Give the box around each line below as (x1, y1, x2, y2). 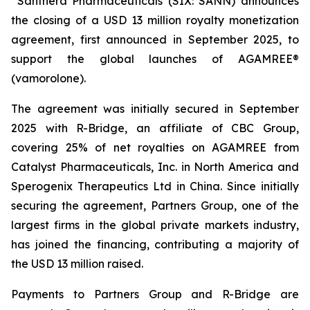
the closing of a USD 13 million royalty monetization (11, 13, 299, 27)
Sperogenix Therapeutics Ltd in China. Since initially (11, 179, 299, 193)
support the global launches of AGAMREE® (11, 52, 299, 66)
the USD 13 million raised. (11, 257, 143, 271)
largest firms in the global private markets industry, (11, 218, 299, 232)
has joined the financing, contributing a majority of (11, 237, 299, 251)
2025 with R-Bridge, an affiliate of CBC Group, (11, 121, 299, 135)
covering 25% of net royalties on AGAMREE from (11, 140, 299, 154)
